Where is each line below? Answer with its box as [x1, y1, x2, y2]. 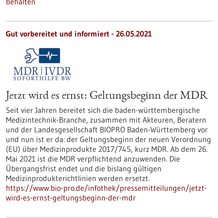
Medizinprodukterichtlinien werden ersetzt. [6, 173, 150, 183]
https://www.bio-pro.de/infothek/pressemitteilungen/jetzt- [6, 183, 207, 193]
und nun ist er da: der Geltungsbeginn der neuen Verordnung [6, 134, 211, 144]
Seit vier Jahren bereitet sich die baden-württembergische [6, 105, 200, 115]
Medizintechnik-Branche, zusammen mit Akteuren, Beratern [6, 115, 206, 125]
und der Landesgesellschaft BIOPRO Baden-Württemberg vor [6, 125, 208, 134]
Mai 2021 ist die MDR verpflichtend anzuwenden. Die [6, 154, 180, 163]
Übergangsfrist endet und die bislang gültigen [6, 163, 162, 173]
